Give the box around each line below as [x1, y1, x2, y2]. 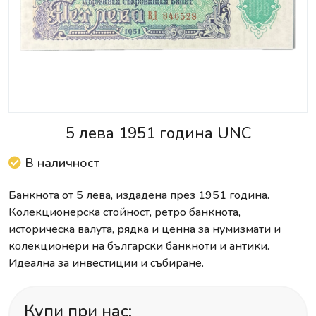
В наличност [21, 154, 99, 171]
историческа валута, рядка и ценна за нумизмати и [8, 221, 281, 237]
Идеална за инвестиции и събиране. [8, 255, 204, 271]
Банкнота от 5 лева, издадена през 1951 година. [8, 188, 269, 203]
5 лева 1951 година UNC [65, 123, 251, 144]
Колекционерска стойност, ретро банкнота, [8, 205, 241, 220]
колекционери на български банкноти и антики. [8, 238, 269, 254]
